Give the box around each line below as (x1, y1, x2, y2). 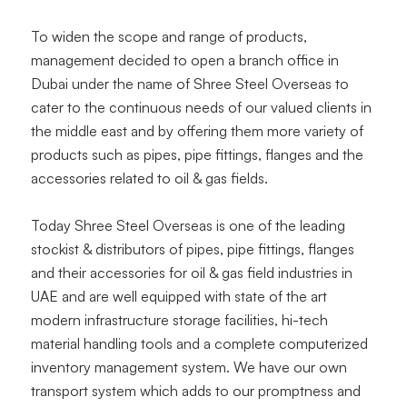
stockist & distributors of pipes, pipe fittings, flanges (30, 240, 354, 258)
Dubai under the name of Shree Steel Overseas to (30, 74, 349, 93)
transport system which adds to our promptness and (30, 382, 361, 400)
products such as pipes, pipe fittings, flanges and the (30, 145, 363, 164)
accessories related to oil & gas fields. (30, 169, 268, 187)
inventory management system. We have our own (30, 358, 347, 376)
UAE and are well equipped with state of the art (30, 287, 327, 305)
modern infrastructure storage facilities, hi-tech (30, 311, 328, 329)
